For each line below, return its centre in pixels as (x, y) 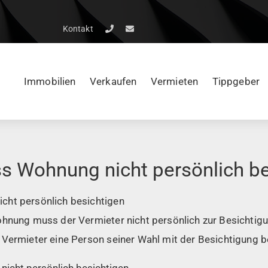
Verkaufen (113, 81)
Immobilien (50, 81)
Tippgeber (236, 81)
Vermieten (174, 81)
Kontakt (78, 29)
